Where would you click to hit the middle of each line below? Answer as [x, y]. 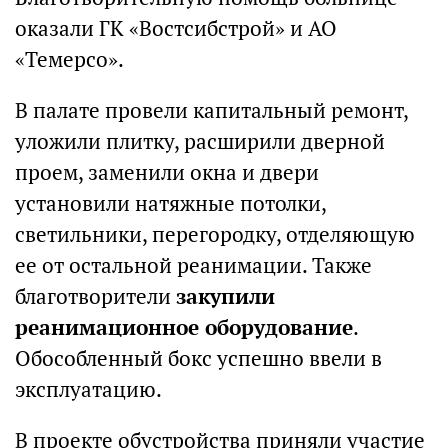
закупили [225, 297]
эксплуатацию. [88, 390]
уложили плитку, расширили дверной [200, 142]
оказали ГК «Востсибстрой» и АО [176, 29]
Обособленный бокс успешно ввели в [198, 359]
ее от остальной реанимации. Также [193, 266]
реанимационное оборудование [184, 328]
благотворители [95, 297]
